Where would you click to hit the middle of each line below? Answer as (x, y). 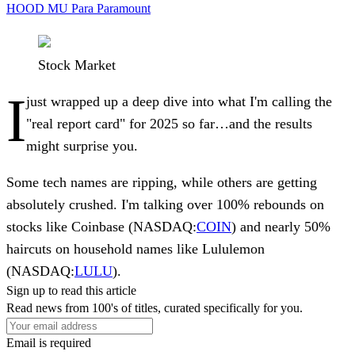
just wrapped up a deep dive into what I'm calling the (179, 101)
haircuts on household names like (104, 248)
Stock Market (77, 65)
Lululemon (233, 248)
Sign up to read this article (71, 290)
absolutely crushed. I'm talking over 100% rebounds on (165, 204)
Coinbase (100, 226)
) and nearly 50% (281, 226)
